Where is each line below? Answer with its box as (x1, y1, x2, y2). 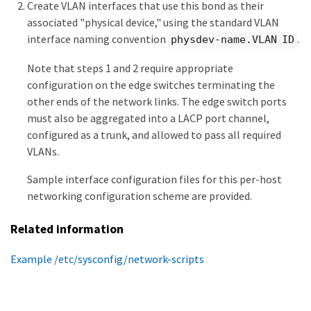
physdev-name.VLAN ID (171, 33, 294, 47)
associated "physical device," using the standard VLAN (27, 15, 279, 30)
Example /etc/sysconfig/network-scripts (10, 251, 204, 266)
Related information (10, 221, 124, 237)
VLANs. (27, 144, 59, 158)
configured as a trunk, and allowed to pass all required (27, 127, 281, 142)
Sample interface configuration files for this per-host (27, 171, 282, 186)
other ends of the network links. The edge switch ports (27, 94, 287, 108)
